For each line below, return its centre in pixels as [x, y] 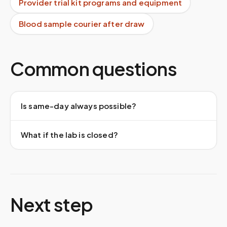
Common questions [93, 69]
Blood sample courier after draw [82, 24]
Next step [51, 204]
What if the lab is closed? [69, 135]
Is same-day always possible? [79, 106]
